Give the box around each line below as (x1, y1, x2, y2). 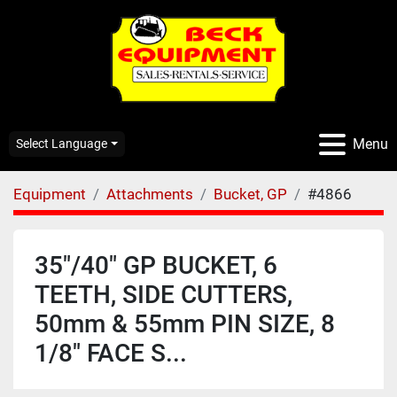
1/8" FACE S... (35, 339, 187, 368)
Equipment (13, 185, 86, 203)
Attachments (106, 185, 193, 203)
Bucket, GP (214, 185, 287, 203)
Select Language (16, 136, 107, 151)
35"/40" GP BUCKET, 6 (35, 251, 277, 280)
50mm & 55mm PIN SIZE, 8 (35, 309, 335, 339)
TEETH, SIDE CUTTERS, (35, 280, 292, 309)
